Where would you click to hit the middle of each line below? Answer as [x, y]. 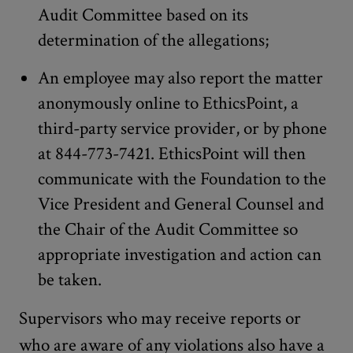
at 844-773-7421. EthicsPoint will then [172, 154]
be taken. [70, 280]
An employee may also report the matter [180, 78]
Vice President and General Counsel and [181, 204]
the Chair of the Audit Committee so [168, 229]
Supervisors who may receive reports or [160, 318]
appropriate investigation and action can [180, 255]
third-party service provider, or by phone [182, 128]
